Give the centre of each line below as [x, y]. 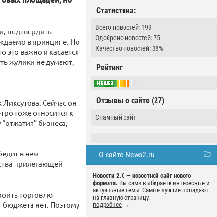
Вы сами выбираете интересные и [164, 183]
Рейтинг [109, 68]
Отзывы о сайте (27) [130, 101]
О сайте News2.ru [127, 155]
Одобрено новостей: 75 [128, 38]
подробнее [107, 205]
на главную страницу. [121, 198]
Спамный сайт [116, 117]
